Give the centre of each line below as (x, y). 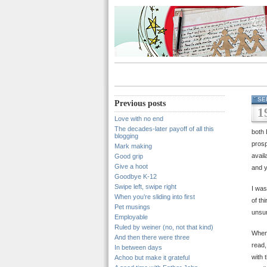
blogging (126, 136)
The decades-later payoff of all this (164, 129)
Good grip (129, 156)
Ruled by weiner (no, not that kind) (164, 227)
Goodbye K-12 (136, 176)
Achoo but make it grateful (152, 257)
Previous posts (140, 103)
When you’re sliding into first (155, 197)
